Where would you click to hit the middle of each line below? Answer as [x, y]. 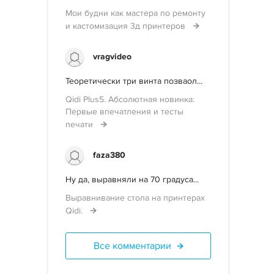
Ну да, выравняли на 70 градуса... [132, 180]
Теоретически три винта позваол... [134, 81]
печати [80, 124]
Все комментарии [132, 246]
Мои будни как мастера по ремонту [135, 13]
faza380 [109, 155]
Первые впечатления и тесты [124, 112]
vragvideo [112, 57]
